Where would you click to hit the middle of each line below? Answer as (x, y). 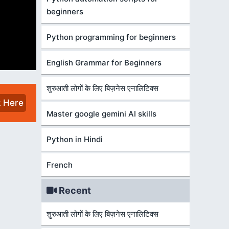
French (60, 165)
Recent (74, 190)
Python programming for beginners (111, 37)
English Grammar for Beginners (104, 63)
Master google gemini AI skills (101, 114)
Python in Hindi (75, 139)
